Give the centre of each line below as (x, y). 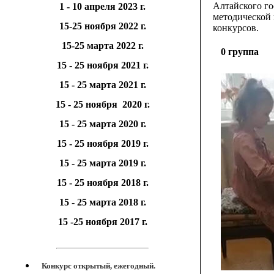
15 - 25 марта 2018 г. (102, 202)
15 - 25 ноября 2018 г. (102, 183)
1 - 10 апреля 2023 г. (102, 6)
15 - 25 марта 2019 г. (102, 163)
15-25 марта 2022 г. (102, 46)
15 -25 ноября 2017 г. (102, 222)
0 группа (240, 52)
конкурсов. (236, 28)
